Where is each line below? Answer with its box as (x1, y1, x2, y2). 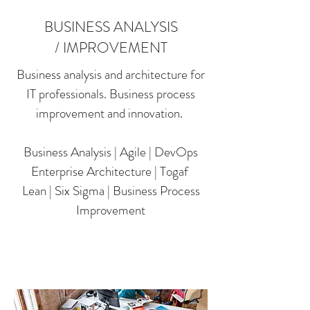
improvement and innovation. (36, 104, 185, 122)
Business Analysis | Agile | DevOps (24, 143, 198, 161)
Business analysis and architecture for (17, 65, 205, 84)
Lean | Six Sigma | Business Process (21, 181, 200, 200)
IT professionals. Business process (26, 84, 195, 103)
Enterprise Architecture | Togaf (30, 162, 191, 181)
